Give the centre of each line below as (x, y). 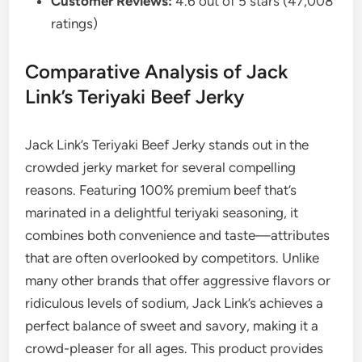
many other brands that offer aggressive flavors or (178, 281)
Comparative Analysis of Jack (157, 72)
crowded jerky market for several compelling (161, 168)
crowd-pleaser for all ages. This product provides (175, 349)
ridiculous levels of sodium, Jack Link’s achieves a (175, 303)
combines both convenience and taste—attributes (178, 236)
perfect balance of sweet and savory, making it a (172, 326)
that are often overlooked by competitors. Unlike (173, 258)
